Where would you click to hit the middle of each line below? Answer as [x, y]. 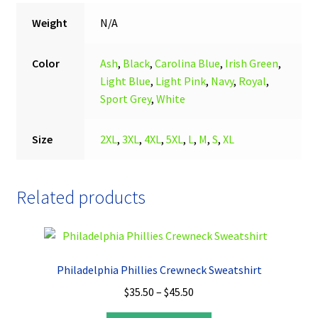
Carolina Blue [188, 63]
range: [208, 308]
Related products [81, 198]
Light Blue [126, 81]
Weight [50, 22]
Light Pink [181, 81]
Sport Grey [126, 98]
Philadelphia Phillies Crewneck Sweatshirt [159, 269]
